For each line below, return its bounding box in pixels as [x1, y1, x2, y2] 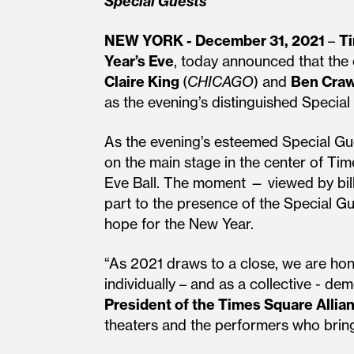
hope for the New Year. [104, 215, 254, 233]
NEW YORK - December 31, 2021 [104, 32, 328, 50]
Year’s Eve [104, 52, 174, 70]
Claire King [104, 73, 183, 91]
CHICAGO [187, 73, 254, 91]
